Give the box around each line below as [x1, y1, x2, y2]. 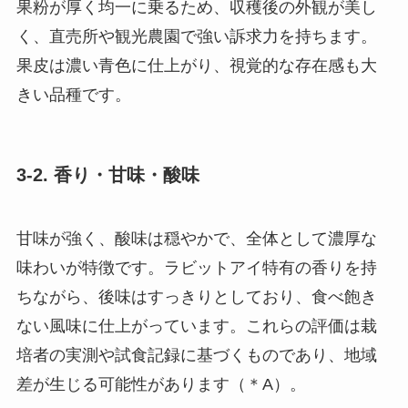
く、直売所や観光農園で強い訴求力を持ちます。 [15, 27, 377, 46]
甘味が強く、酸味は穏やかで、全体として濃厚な [15, 229, 377, 248]
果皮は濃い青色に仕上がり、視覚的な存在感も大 [15, 56, 377, 76]
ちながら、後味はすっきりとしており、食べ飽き [15, 287, 377, 306]
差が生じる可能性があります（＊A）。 [15, 374, 306, 393]
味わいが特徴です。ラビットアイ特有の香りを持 [15, 258, 377, 277]
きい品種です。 [15, 86, 131, 105]
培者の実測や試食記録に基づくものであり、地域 [15, 345, 377, 364]
